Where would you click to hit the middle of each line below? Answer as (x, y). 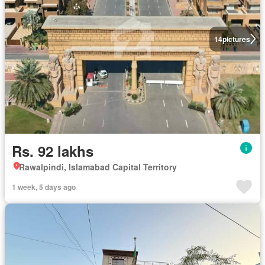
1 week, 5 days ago (44, 187)
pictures (236, 39)
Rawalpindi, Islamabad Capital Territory (98, 167)
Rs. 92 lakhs (53, 151)
